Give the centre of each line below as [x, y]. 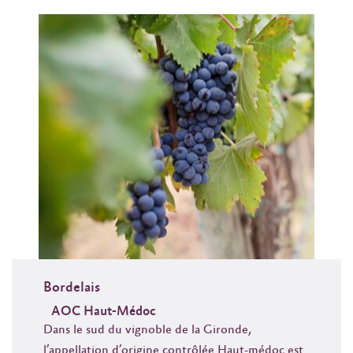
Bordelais [72, 287]
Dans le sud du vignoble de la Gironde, [147, 329]
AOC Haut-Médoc [104, 311]
